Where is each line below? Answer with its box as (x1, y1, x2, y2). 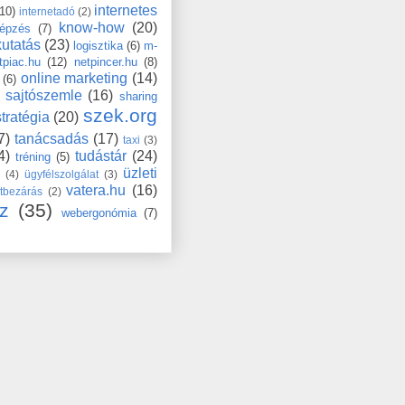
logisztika (73, 38, 123, 52)
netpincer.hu (73, 54, 137, 69)
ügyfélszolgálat (24, 167, 99, 180)
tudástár (75, 147, 127, 164)
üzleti (123, 165, 158, 181)
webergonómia (61, 205, 137, 220)
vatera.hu (66, 182, 127, 198)
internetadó (18, 5, 75, 17)
